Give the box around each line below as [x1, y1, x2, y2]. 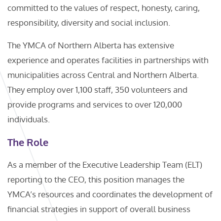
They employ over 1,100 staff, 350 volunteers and [7, 84, 187, 95]
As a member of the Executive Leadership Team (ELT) [7, 159, 202, 170]
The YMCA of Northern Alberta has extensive [7, 40, 174, 50]
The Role [7, 136, 48, 148]
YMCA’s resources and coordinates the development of [7, 189, 213, 199]
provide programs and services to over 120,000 [7, 99, 182, 110]
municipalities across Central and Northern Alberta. [7, 70, 199, 80]
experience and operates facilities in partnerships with [7, 55, 208, 65]
